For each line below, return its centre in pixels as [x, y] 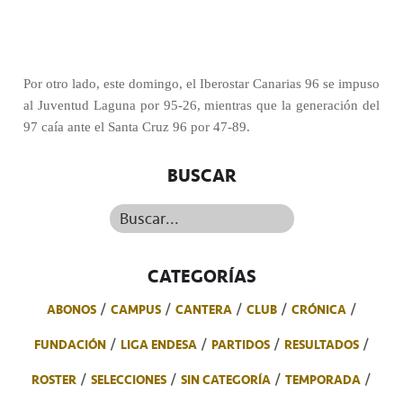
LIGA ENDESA [158, 345]
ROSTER [54, 380]
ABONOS [71, 309]
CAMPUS [135, 309]
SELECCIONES [129, 380]
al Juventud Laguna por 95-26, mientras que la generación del [201, 105]
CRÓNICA [318, 309]
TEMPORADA [323, 380]
